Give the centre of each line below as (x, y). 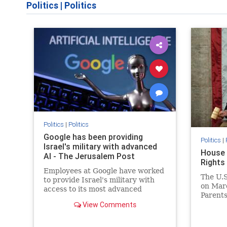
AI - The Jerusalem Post (89, 156)
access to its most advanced (92, 189)
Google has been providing (93, 137)
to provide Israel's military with (99, 180)
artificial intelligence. (82, 198)
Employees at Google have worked (104, 171)
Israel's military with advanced (100, 146)
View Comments (108, 204)
